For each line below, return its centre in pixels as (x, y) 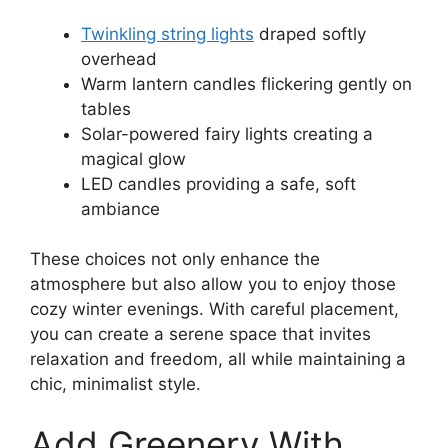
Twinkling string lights (167, 33)
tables (106, 108)
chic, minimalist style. (115, 384)
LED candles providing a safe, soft (218, 183)
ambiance (120, 208)
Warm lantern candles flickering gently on (246, 83)
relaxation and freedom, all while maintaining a (218, 359)
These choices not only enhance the (175, 259)
